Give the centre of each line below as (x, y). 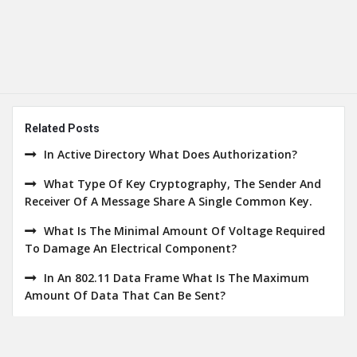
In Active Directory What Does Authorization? (171, 154)
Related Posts (62, 128)
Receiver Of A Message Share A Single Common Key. (169, 201)
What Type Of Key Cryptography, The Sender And (182, 184)
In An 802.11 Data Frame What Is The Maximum (177, 278)
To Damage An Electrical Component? (131, 248)
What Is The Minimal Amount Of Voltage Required (184, 231)
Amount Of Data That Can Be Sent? (125, 295)
